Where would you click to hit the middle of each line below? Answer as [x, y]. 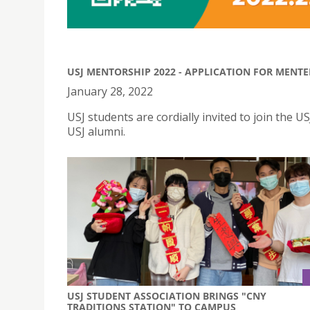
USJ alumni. [96, 131]
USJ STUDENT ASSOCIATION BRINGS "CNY [167, 295]
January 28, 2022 [110, 91]
